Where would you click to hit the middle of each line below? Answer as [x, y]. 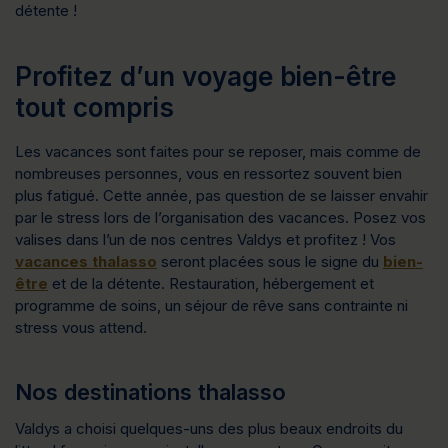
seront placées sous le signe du [270, 261]
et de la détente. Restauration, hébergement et [211, 283]
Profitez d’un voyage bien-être [205, 76]
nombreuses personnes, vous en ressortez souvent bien [208, 173]
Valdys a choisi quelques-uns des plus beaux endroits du [209, 428]
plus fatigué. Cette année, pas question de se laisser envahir [221, 195]
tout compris [94, 107]
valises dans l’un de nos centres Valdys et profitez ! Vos [205, 239]
